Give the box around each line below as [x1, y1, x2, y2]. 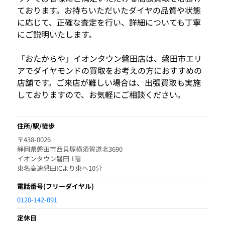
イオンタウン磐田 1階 [17, 153, 81, 163]
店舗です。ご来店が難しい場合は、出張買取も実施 [17, 76, 201, 88]
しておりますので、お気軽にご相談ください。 [17, 88, 185, 100]
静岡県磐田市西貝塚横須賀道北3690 [17, 144, 123, 154]
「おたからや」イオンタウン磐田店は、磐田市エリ [17, 52, 202, 64]
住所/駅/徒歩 [17, 121, 55, 131]
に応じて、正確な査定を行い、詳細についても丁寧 [17, 16, 201, 28]
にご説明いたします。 [17, 28, 96, 40]
